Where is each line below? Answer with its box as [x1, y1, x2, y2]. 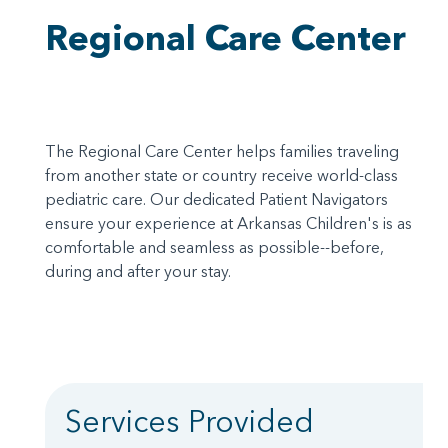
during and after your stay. [45, 261, 231, 282]
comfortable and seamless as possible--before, [45, 237, 384, 258]
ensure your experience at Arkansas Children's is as [45, 213, 412, 234]
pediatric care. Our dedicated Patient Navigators [45, 189, 388, 210]
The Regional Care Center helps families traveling [45, 141, 399, 162]
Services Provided [65, 403, 314, 441]
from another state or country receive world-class [45, 165, 398, 186]
